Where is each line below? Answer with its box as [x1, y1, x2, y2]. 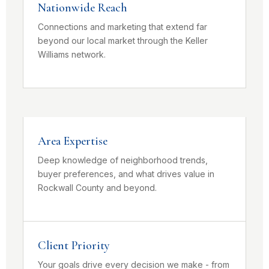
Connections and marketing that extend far [38, 22, 207, 32]
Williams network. [38, 49, 106, 59]
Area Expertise [38, 134, 107, 148]
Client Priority [38, 238, 110, 253]
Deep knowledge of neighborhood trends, [38, 155, 208, 165]
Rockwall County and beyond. [38, 183, 157, 193]
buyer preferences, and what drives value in [38, 169, 214, 179]
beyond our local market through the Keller [38, 35, 208, 46]
